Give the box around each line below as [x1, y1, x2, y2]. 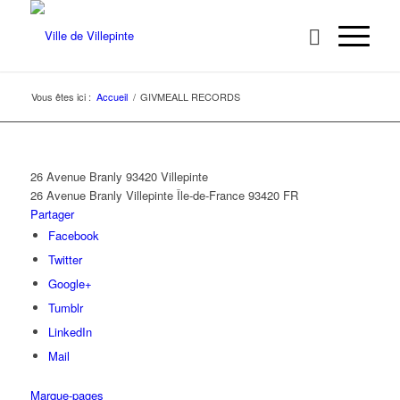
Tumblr [47, 299, 83, 316]
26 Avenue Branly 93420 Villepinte [29, 168, 208, 185]
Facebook [47, 227, 99, 244]
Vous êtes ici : [30, 89, 91, 104]
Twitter [47, 251, 82, 268]
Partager [29, 205, 74, 222]
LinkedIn [47, 323, 92, 340]
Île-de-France [176, 187, 245, 204]
